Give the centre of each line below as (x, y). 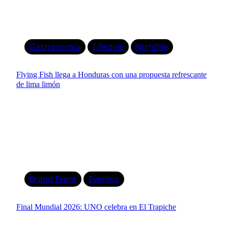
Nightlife (152, 47)
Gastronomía (55, 47)
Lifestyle (108, 47)
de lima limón (38, 84)
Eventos (104, 179)
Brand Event (53, 179)
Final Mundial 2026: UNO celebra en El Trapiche (96, 207)
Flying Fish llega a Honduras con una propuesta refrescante (111, 74)
